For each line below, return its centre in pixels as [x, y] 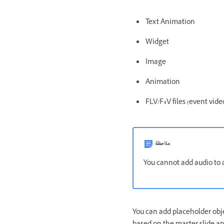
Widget [157, 42]
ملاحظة [162, 143]
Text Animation [170, 22]
